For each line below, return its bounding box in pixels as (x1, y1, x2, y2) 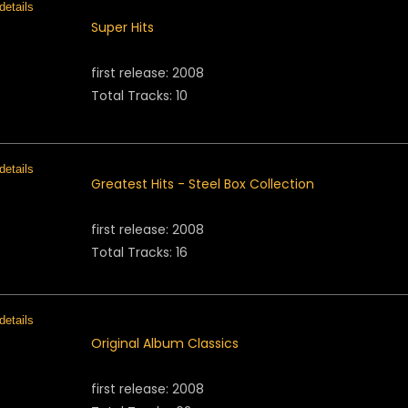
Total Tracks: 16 (91, 243, 188, 261)
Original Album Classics (91, 334, 239, 352)
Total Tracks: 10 (91, 87, 188, 105)
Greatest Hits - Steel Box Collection (91, 175, 314, 193)
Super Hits (91, 18, 154, 36)
